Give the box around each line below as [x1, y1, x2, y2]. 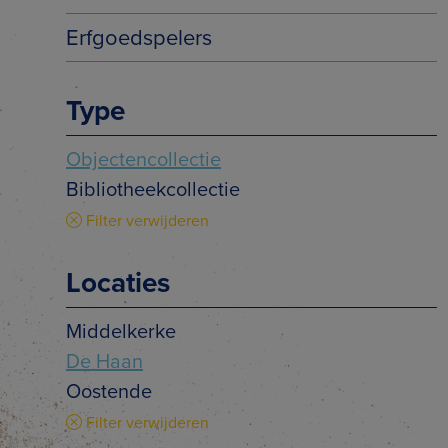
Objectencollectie [66, 144, 221, 174]
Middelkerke [66, 316, 176, 346]
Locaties [66, 262, 170, 302]
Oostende [66, 376, 152, 406]
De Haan [66, 346, 143, 376]
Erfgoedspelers [66, 21, 212, 54]
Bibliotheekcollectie [66, 174, 240, 204]
